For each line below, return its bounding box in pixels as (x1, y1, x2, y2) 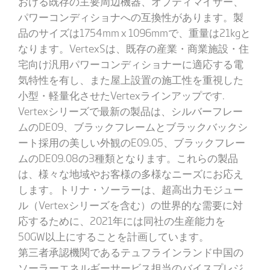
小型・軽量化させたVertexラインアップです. (17, 87, 225, 102)
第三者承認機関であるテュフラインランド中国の (17, 244, 243, 259)
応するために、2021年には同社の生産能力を (17, 213, 225, 228)
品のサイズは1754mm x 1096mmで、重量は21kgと (17, 25, 251, 40)
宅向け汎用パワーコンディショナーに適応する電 (17, 56, 243, 71)
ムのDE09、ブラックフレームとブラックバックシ (17, 119, 248, 134)
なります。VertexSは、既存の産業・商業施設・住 (17, 40, 249, 55)
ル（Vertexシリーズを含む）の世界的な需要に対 (17, 197, 243, 212)
